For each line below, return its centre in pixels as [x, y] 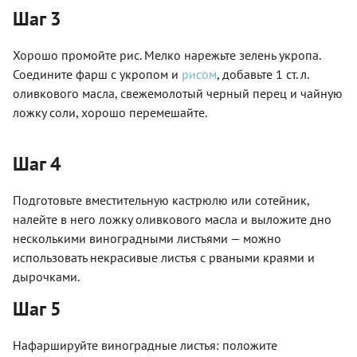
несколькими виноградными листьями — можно [147, 238]
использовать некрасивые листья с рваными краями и [164, 257]
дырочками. [46, 276]
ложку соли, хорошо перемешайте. [110, 112]
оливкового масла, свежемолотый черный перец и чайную [178, 93]
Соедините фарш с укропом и [97, 74]
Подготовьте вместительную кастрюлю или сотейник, [161, 200]
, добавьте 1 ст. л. [263, 74]
